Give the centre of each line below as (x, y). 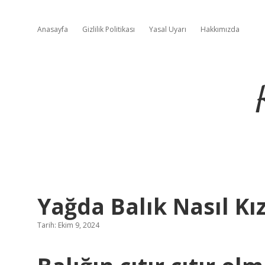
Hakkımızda (220, 29)
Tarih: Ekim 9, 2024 (68, 225)
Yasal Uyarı (168, 29)
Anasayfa (53, 29)
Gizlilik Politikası (109, 29)
